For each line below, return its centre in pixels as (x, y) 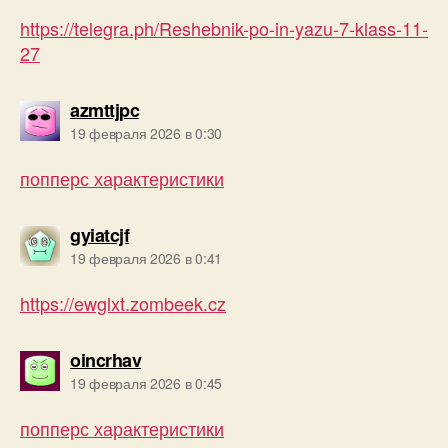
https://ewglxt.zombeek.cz (123, 302)
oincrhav (105, 359)
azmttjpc (104, 109)
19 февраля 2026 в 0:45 (146, 382)
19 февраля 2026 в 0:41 (146, 257)
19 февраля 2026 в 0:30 (146, 132)
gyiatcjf (99, 234)
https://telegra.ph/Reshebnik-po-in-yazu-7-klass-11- (224, 27)
